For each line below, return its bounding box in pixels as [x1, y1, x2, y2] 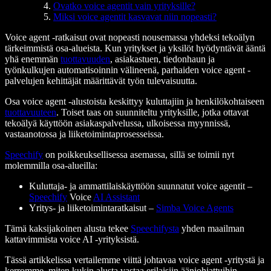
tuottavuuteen [5, 106, 56, 117]
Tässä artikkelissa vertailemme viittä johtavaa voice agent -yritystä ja [5, 254, 264, 265]
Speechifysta [131, 223, 179, 233]
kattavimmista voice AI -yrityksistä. [5, 233, 139, 244]
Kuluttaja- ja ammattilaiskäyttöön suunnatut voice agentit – [29, 180, 252, 191]
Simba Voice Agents [156, 202, 233, 213]
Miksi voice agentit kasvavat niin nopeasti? [53, 11, 217, 22]
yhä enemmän [5, 53, 60, 64]
